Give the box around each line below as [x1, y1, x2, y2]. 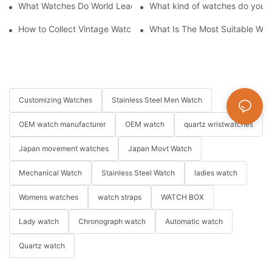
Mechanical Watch [19, 168, 82, 178]
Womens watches [19, 192, 78, 202]
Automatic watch [165, 217, 223, 226]
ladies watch [194, 168, 237, 178]
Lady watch [19, 217, 59, 226]
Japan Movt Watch [128, 144, 192, 154]
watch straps [98, 192, 141, 202]
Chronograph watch [78, 217, 146, 226]
